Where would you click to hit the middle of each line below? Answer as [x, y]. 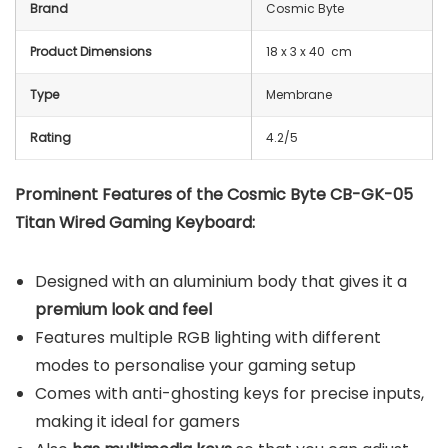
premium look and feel [123, 310]
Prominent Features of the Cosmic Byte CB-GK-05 [214, 195]
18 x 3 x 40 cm [309, 52]
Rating [50, 138]
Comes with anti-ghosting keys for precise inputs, [229, 394]
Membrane [299, 95]
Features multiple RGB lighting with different [208, 338]
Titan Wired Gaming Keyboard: [135, 223]
